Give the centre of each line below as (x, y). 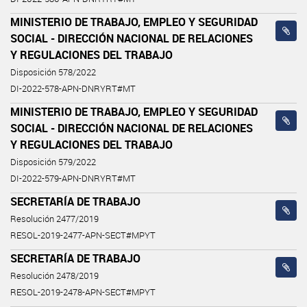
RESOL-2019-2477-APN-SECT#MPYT (83, 235)
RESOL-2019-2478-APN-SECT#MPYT (83, 292)
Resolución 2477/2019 (54, 219)
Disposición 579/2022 (53, 162)
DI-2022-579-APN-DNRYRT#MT (73, 178)
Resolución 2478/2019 (54, 275)
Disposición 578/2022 (53, 72)
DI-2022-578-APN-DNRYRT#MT (73, 88)
